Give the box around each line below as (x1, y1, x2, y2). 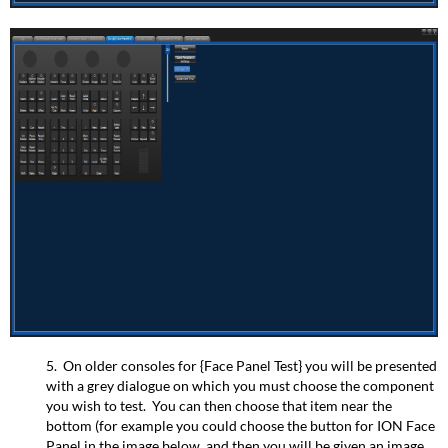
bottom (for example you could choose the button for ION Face (46, 417, 436, 435)
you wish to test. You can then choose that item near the (46, 397, 393, 415)
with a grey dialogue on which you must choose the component (46, 377, 435, 395)
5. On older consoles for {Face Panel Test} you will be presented (46, 357, 438, 375)
